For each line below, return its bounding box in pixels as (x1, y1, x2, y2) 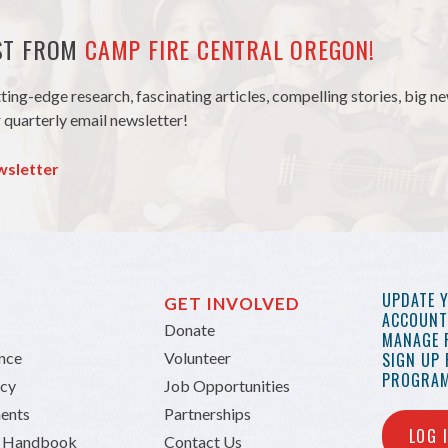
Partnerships (163, 404, 251, 424)
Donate (163, 320, 215, 340)
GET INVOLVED (163, 293, 301, 315)
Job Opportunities (163, 376, 290, 396)
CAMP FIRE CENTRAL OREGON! (85, 31, 376, 68)
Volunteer (163, 348, 231, 368)
